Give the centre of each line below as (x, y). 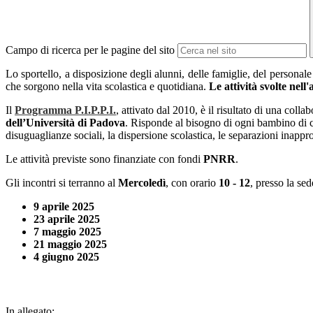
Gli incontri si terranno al (62, 183)
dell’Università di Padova (65, 123)
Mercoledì (142, 183)
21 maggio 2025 (70, 245)
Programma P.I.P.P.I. (65, 110)
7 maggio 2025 (67, 232)
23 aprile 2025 (67, 219)
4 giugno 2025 (66, 257)
